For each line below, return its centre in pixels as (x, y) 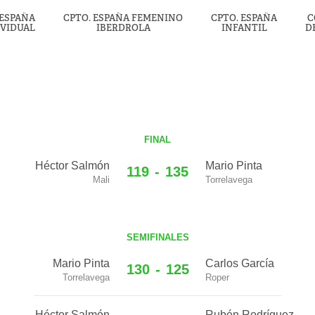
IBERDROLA (123, 28)
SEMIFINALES (157, 237)
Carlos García (240, 263)
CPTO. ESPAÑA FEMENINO (123, 18)
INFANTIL (244, 28)
